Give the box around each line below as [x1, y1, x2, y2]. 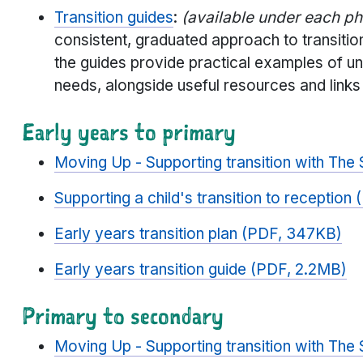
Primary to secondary [22, 301, 224, 331]
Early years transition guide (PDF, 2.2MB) [54, 260, 347, 280]
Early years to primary [22, 117, 236, 147]
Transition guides [54, 8, 173, 28]
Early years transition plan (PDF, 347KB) [54, 224, 342, 244]
